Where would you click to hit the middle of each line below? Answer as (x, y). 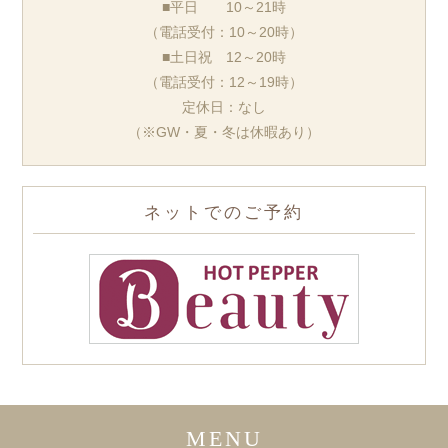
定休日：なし (224, 106)
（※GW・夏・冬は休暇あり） (224, 131)
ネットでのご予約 (224, 211)
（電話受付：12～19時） (224, 81)
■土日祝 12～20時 (224, 56)
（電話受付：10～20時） (224, 31)
